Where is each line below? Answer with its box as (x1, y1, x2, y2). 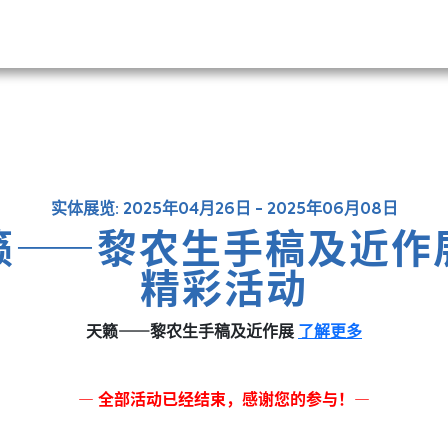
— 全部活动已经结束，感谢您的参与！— (78, 386, 370, 410)
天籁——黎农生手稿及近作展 (86, 318, 298, 342)
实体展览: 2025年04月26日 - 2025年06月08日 (50, 202, 398, 218)
